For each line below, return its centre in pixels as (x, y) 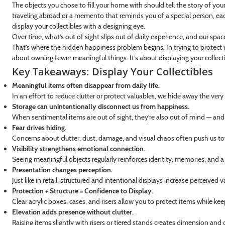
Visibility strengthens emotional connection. (78, 148)
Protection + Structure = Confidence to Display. (82, 191)
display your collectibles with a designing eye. (78, 26)
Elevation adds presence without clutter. (73, 212)
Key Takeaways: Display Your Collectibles (112, 71)
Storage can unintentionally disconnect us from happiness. (100, 106)
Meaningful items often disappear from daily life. (86, 85)
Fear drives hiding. (39, 127)
